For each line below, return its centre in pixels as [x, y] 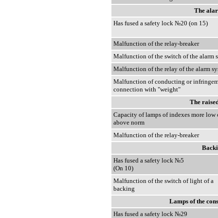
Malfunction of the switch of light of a [163, 181]
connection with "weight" [147, 90]
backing [124, 189]
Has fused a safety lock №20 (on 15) [161, 23]
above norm [129, 123]
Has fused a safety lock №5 [149, 161]
